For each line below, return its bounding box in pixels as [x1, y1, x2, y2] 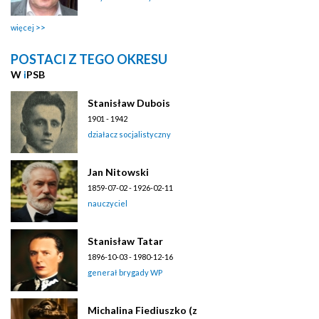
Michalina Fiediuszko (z [88, 303, 197, 316]
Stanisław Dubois [88, 96, 170, 109]
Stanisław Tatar [88, 234, 163, 247]
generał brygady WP [88, 267, 162, 277]
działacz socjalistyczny [88, 129, 171, 139]
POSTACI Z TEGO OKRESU [11, 51, 167, 67]
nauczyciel [88, 198, 127, 208]
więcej [11, 22, 34, 32]
